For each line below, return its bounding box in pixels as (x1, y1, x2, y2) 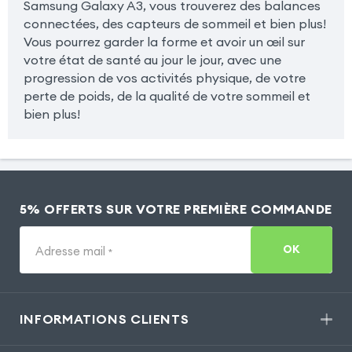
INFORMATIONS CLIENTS (19, 310, 189, 327)
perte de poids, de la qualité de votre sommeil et (23, 87, 310, 104)
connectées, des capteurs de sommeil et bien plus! (23, 15, 326, 31)
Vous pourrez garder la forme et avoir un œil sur (23, 33, 305, 49)
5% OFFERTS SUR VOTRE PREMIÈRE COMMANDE (19, 200, 332, 217)
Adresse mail (35, 244, 108, 259)
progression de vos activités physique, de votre (23, 69, 306, 86)
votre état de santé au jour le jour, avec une (23, 51, 281, 68)
